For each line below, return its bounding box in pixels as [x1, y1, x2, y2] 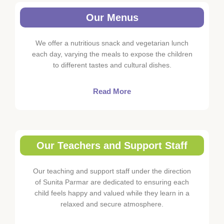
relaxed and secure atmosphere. [60, 200, 163, 208]
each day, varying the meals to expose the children [31, 49, 192, 58]
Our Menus [85, 11, 138, 23]
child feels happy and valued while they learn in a [34, 189, 189, 197]
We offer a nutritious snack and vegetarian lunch [35, 38, 188, 47]
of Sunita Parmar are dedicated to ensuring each [35, 178, 189, 186]
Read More [93, 87, 131, 96]
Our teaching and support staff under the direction [33, 167, 191, 175]
